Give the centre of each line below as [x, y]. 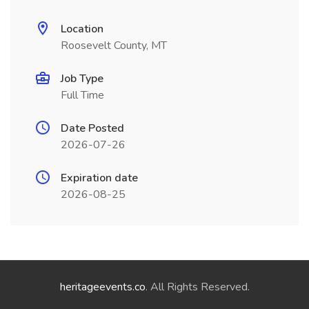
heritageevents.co [102, 287]
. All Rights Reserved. [197, 287]
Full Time [82, 95]
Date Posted [92, 128]
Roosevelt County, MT [114, 46]
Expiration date [99, 178]
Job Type [82, 79]
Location [82, 29]
